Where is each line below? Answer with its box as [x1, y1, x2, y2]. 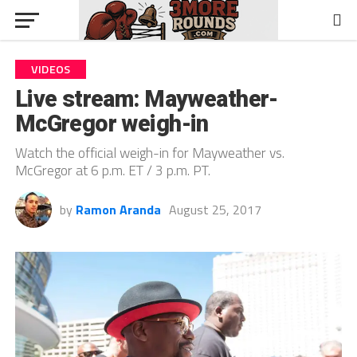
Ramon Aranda [75, 200, 161, 219]
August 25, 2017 [168, 200, 261, 219]
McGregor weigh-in [14, 110, 209, 137]
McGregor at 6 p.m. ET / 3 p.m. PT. [14, 159, 210, 181]
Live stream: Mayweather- [14, 85, 278, 112]
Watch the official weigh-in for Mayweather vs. [14, 142, 284, 163]
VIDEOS [30, 61, 71, 78]
